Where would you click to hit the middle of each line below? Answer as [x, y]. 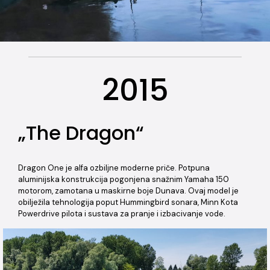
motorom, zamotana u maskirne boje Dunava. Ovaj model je [128, 191]
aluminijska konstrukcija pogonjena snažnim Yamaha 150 [124, 180]
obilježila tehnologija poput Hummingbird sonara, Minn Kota [128, 202]
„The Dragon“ [81, 133]
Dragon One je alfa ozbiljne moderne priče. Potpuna [114, 168]
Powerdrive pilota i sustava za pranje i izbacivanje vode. [122, 214]
